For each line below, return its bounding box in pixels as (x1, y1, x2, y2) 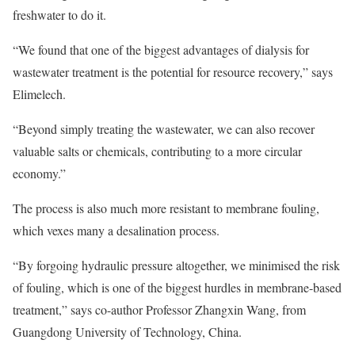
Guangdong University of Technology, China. (13, 323, 242, 340)
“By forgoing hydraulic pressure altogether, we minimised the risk (13, 257, 340, 273)
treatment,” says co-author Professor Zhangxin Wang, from (13, 301, 306, 318)
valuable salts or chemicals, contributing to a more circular (13, 143, 302, 159)
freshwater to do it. (13, 6, 106, 23)
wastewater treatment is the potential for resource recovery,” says (13, 63, 333, 80)
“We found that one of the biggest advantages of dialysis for (13, 41, 309, 58)
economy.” (13, 165, 66, 181)
